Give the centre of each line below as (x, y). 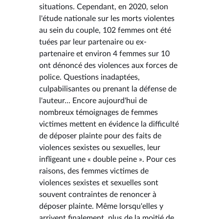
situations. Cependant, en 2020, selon (104, 7)
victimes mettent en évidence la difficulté (109, 124)
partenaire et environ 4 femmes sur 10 (104, 54)
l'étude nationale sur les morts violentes (107, 18)
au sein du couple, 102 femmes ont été (105, 30)
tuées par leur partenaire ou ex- (93, 42)
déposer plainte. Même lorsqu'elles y (101, 206)
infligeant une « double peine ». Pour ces (108, 159)
